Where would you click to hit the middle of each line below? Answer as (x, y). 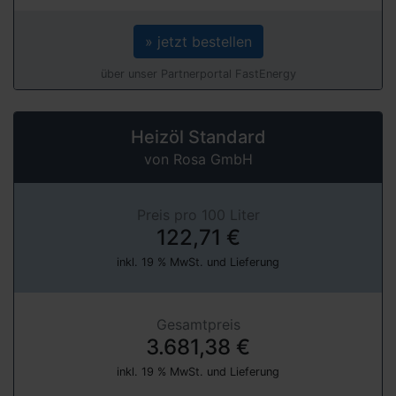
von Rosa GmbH (198, 159)
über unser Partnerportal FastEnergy (198, 73)
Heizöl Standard (198, 137)
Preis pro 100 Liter (198, 214)
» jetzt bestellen (198, 41)
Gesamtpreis (198, 324)
